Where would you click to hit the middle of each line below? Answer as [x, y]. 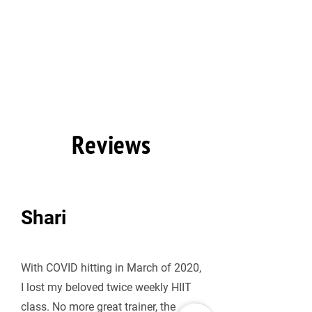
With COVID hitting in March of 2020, [111, 268]
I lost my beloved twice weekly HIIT [106, 288]
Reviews [111, 145]
